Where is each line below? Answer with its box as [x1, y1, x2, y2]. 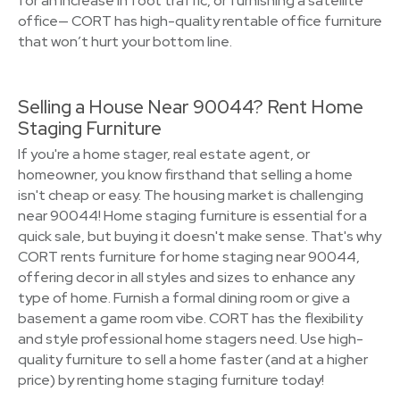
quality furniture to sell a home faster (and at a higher [18, 350, 368, 369]
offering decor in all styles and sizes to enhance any [18, 268, 354, 287]
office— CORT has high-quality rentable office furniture [18, 12, 382, 30]
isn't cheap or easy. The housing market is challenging [18, 186, 363, 204]
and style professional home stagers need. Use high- [18, 329, 363, 348]
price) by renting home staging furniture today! [18, 371, 324, 389]
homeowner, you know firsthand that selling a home [18, 165, 353, 184]
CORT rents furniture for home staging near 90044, [18, 247, 360, 266]
